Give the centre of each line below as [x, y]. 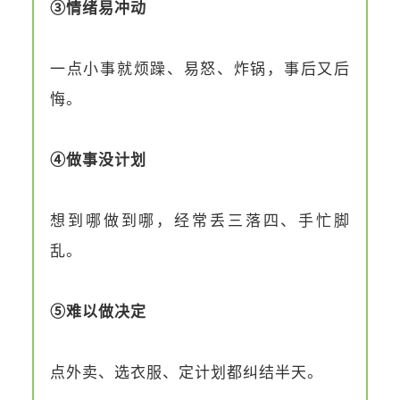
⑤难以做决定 [98, 312]
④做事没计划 [98, 160]
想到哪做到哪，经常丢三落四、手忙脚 [200, 221]
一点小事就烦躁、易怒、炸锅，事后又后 [200, 69]
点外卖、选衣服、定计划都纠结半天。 [187, 372]
